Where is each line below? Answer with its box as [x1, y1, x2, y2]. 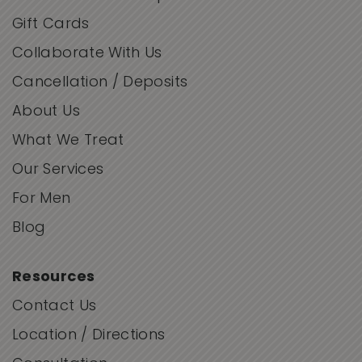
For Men [12, 192, 71, 208]
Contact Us [12, 299, 97, 315]
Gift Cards [12, 17, 90, 33]
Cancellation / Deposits [12, 75, 188, 91]
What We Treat [12, 133, 124, 149]
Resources [12, 270, 95, 286]
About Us [12, 104, 80, 120]
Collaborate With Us [12, 46, 162, 62]
